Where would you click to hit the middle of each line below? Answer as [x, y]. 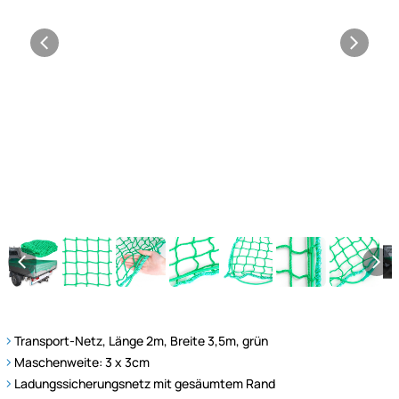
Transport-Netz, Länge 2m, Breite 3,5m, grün [141, 341]
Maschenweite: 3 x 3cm [82, 362]
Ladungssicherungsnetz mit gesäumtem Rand [145, 384]
